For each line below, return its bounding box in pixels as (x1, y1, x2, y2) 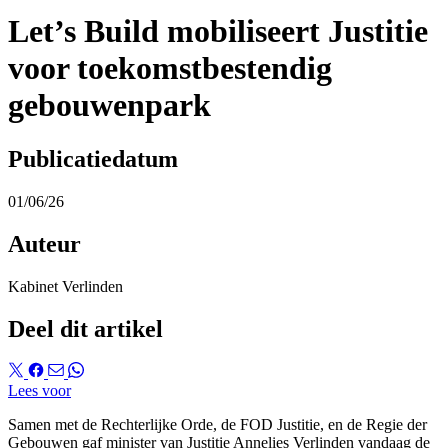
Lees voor (8, 382, 71, 400)
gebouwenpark (8, 87, 211, 124)
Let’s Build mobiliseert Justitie (8, 13, 428, 50)
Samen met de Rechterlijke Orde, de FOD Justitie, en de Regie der (8, 416, 427, 434)
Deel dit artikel (8, 315, 163, 342)
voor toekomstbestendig (8, 50, 332, 87)
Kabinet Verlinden (8, 277, 123, 295)
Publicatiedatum (8, 145, 178, 172)
